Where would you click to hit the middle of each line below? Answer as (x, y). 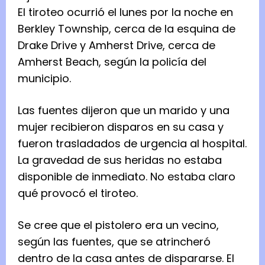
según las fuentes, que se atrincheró (114, 241)
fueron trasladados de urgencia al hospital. (132, 143)
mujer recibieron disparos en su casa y (121, 127)
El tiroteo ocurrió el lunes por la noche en (125, 12)
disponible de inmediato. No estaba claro (127, 176)
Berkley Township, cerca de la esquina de (127, 28)
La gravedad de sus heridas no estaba (120, 160)
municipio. (44, 78)
